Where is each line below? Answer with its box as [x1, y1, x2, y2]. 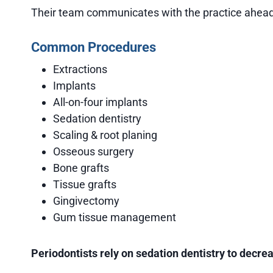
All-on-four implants [53, 95, 147, 108]
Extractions [53, 62, 107, 76]
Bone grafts [53, 161, 109, 174]
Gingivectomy [53, 194, 119, 207]
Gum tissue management [53, 210, 176, 224]
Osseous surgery [53, 144, 134, 158]
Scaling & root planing [53, 128, 157, 141]
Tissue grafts [53, 177, 116, 191]
